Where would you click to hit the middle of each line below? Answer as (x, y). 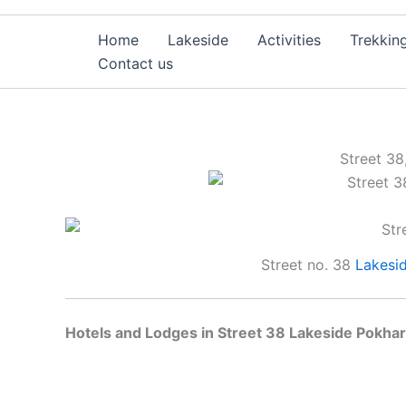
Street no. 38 (308, 264)
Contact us (135, 63)
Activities (289, 40)
